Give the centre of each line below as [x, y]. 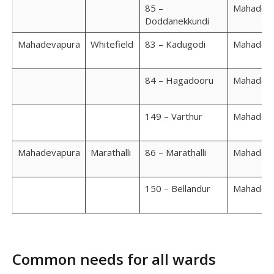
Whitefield [112, 44]
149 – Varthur [174, 116]
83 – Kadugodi [175, 44]
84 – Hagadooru [179, 80]
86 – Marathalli [176, 152]
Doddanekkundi [177, 20]
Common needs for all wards [114, 259]
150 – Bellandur [178, 188]
